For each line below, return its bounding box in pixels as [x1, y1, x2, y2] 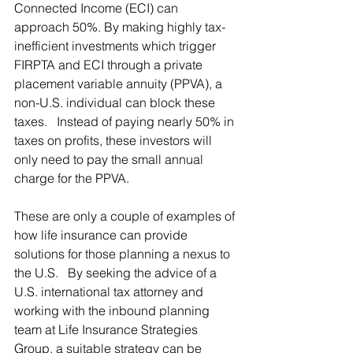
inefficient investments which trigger [14, 38, 219, 54]
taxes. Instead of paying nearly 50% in [14, 113, 237, 130]
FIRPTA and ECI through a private [14, 57, 206, 73]
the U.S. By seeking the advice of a [14, 265, 220, 281]
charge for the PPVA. [14, 170, 129, 187]
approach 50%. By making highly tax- [14, 19, 225, 35]
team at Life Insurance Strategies [14, 321, 201, 338]
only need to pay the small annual [14, 151, 206, 168]
